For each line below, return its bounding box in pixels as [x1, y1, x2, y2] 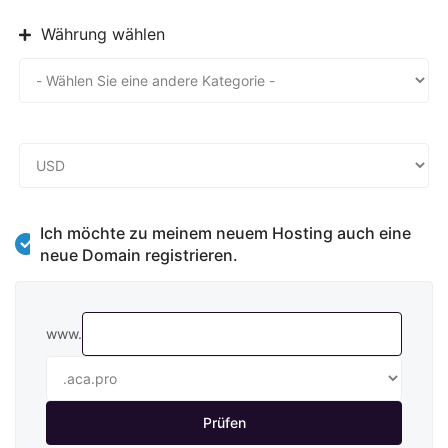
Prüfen [202, 413, 246, 431]
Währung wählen [31, 23, 165, 44]
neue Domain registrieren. [40, 244, 239, 265]
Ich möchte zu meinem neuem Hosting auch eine [40, 222, 412, 243]
